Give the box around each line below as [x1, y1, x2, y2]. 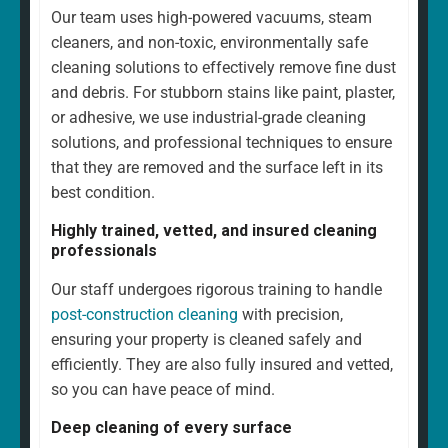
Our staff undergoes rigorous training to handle [51, 280, 382, 300]
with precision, [238, 305, 343, 325]
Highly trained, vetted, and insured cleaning [51, 221, 377, 241]
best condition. [51, 183, 155, 203]
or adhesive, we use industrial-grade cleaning [51, 108, 366, 128]
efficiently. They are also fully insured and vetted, [51, 355, 393, 375]
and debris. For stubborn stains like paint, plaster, [51, 83, 395, 103]
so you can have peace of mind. [51, 380, 275, 400]
